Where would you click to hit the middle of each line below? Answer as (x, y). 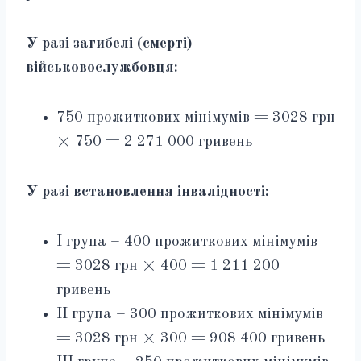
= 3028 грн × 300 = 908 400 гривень (191, 338)
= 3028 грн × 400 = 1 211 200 (168, 266)
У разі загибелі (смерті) (109, 44)
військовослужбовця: (102, 68)
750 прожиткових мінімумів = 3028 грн (196, 118)
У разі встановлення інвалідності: (147, 192)
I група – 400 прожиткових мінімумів (187, 242)
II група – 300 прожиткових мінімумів (190, 314)
